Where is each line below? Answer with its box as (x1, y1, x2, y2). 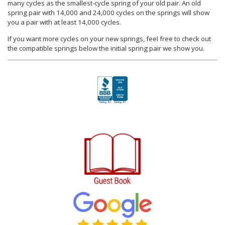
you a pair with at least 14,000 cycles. (8, 18, 121, 27)
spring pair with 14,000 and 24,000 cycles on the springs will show (8, 8, 209, 18)
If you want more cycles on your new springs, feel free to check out (8, 34, 211, 43)
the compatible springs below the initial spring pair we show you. (8, 43, 204, 53)
